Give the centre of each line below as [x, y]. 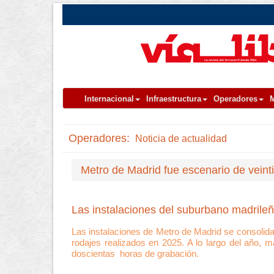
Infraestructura [174, 99]
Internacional [109, 99]
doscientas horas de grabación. [135, 254]
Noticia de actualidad [180, 139]
